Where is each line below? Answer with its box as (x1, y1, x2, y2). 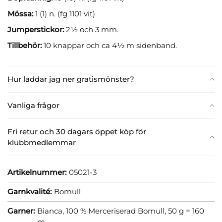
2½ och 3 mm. (66, 24, 118, 34)
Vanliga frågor (7, 100, 59, 110)
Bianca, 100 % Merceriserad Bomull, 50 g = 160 (37, 206, 204, 216)
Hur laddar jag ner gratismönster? (7, 74, 134, 84)
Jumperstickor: (7, 24, 66, 34)
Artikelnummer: (7, 167, 66, 177)
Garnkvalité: (7, 186, 52, 196)
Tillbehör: (7, 40, 44, 50)
